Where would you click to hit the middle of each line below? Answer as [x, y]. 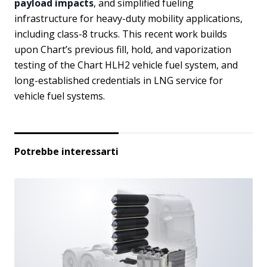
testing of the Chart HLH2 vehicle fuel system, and [126, 65]
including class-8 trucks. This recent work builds [121, 34]
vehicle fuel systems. [60, 96]
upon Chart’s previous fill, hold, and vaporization [123, 49]
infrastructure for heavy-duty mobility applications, [128, 18]
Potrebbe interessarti [66, 151]
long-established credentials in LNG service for [119, 80]
